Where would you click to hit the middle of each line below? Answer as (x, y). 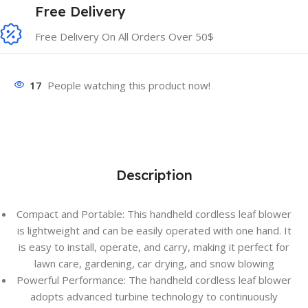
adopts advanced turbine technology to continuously (154, 297)
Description (154, 175)
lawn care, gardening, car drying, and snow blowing (154, 264)
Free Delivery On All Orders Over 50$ (124, 36)
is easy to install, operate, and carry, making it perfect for (154, 247)
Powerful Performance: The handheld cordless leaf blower (154, 280)
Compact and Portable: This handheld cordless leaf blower (154, 214)
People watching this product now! (129, 86)
